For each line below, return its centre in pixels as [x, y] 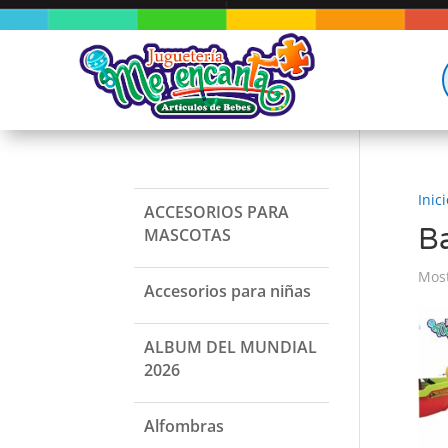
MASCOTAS [188, 235]
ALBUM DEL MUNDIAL [231, 347]
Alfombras [184, 426]
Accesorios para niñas [228, 291]
